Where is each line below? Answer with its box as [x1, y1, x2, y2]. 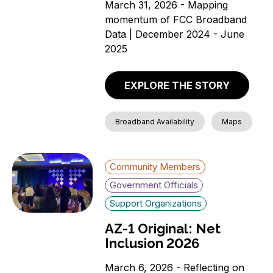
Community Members [110, 161, 201, 173]
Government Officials [110, 179, 199, 191]
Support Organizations [110, 197, 202, 210]
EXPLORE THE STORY [124, 79, 230, 92]
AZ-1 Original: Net [105, 221, 221, 237]
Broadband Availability [115, 117, 195, 127]
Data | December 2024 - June [105, 27, 245, 40]
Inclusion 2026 [105, 235, 200, 252]
